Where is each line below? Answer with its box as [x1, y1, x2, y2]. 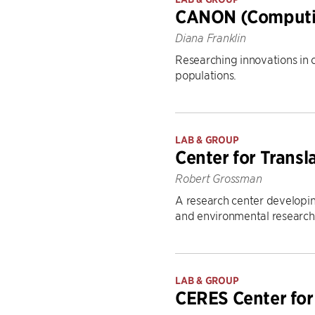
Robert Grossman [175, 172, 262, 186]
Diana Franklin [175, 31, 246, 45]
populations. [175, 67, 236, 82]
